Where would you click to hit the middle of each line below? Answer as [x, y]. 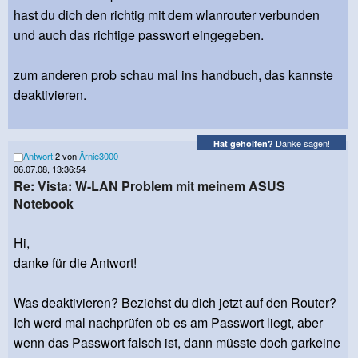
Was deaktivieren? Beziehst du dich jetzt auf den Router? [175, 303]
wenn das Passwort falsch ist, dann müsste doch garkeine [177, 343]
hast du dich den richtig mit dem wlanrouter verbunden [167, 15]
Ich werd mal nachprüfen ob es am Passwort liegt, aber [168, 323]
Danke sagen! [302, 143]
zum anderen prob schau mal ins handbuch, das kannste [173, 75]
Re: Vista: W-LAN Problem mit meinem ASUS [149, 186]
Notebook [44, 204]
